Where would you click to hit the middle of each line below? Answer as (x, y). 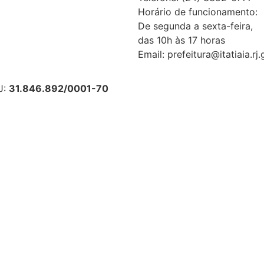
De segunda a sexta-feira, (195, 26)
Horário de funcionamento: (198, 11)
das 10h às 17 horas (181, 40)
